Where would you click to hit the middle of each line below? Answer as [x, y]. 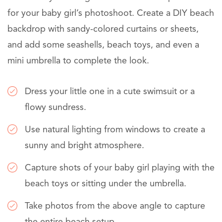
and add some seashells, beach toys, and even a [103, 45]
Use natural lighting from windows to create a [115, 130]
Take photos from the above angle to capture [115, 206]
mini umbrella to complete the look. [78, 61]
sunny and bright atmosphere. [84, 146]
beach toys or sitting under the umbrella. [106, 184]
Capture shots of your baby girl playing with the [120, 168]
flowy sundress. [55, 108]
